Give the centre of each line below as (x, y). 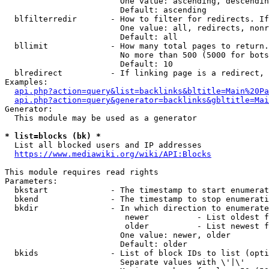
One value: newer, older (118, 235)
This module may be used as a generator (101, 118)
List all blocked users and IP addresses (103, 145)
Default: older (96, 244)
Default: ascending (106, 10)
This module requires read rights (82, 172)
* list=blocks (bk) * (53, 136)
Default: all (91, 37)
